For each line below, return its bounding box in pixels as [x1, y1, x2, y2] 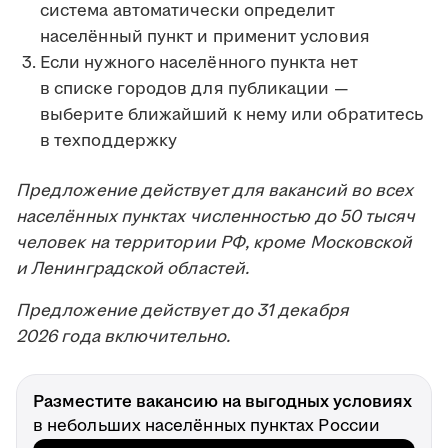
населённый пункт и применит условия [40, 25, 370, 50]
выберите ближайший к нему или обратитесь [40, 103, 424, 128]
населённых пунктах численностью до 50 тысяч [16, 205, 416, 230]
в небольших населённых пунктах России [33, 414, 380, 439]
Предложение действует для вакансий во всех [16, 179, 414, 204]
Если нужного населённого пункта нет [40, 51, 358, 76]
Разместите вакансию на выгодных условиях [33, 390, 412, 415]
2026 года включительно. [16, 325, 230, 350]
